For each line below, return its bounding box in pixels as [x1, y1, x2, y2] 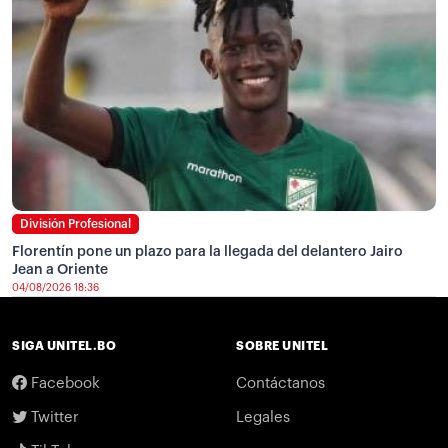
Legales [236, 409, 290, 425]
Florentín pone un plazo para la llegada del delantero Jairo [12, 244, 403, 259]
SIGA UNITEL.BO [12, 339, 116, 352]
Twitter [27, 409, 79, 425]
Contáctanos [236, 375, 325, 391]
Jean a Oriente [12, 262, 108, 277]
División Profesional [20, 217, 131, 230]
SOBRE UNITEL [236, 339, 328, 352]
